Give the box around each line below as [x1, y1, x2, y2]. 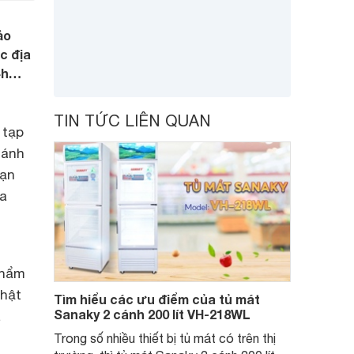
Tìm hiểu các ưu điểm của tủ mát [54, 292, 260, 307]
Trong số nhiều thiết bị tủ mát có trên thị [54, 331, 276, 345]
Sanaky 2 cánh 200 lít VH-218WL [54, 307, 250, 322]
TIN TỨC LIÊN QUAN [54, 111, 211, 130]
